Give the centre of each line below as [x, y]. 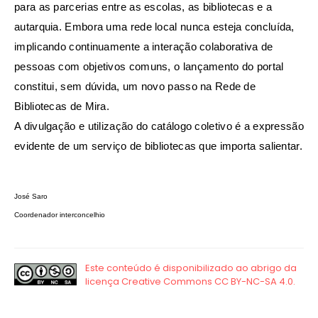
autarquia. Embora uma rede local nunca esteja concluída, [154, 27]
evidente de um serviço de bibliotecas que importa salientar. [158, 146]
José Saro [31, 197]
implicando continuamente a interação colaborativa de [144, 47]
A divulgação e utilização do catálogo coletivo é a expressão [159, 126]
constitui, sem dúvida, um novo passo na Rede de [135, 87]
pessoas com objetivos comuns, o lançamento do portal [149, 67]
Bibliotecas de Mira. [62, 106]
